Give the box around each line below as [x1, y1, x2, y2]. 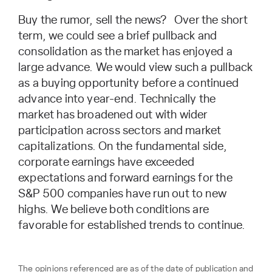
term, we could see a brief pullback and [18, 30, 217, 42]
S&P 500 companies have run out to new [18, 188, 227, 200]
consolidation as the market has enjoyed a [18, 46, 233, 58]
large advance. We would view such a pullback [18, 61, 253, 73]
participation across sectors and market [18, 124, 222, 137]
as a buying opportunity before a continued [18, 77, 239, 89]
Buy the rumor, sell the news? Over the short [18, 14, 248, 26]
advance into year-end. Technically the [18, 93, 216, 105]
